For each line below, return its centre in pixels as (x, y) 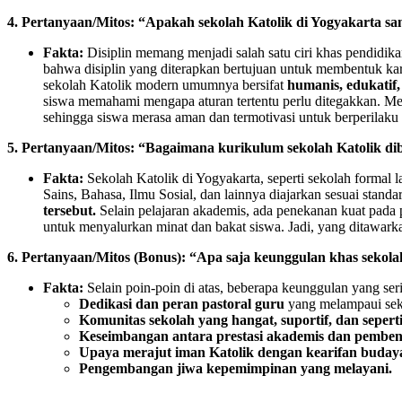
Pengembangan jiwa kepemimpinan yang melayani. (236, 368)
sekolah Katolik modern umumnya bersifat (165, 84)
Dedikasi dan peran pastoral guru (182, 303)
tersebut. (70, 210)
